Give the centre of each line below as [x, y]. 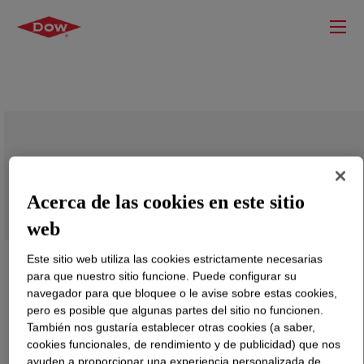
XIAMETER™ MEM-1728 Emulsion [164, 169]
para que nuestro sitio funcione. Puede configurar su [162, 276]
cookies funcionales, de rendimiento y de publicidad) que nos [184, 344]
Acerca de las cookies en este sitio [166, 202]
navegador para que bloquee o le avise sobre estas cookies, [182, 293]
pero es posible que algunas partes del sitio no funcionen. [175, 310]
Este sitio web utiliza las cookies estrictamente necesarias [175, 259]
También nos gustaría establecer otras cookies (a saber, [171, 327]
